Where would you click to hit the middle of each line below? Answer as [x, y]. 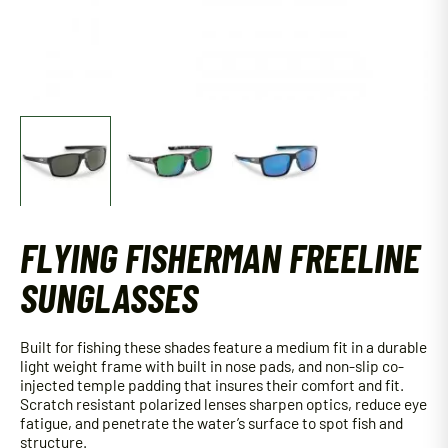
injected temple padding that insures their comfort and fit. [212, 385]
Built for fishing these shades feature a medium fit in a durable [223, 347]
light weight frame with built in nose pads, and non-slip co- [212, 366]
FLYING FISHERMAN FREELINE [220, 257]
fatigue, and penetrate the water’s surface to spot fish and [211, 423]
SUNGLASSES [109, 297]
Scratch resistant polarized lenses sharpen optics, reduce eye [223, 404]
